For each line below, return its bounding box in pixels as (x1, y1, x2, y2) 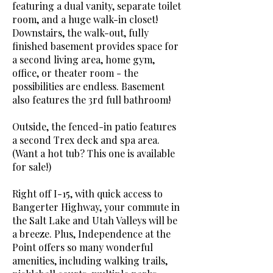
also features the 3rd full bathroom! (12, 93, 171, 106)
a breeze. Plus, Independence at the (12, 227, 171, 240)
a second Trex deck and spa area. (12, 133, 160, 146)
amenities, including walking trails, (12, 254, 168, 267)
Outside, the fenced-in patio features (12, 120, 176, 133)
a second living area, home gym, (12, 53, 155, 66)
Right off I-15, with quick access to (12, 187, 163, 200)
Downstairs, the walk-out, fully (12, 26, 149, 39)
